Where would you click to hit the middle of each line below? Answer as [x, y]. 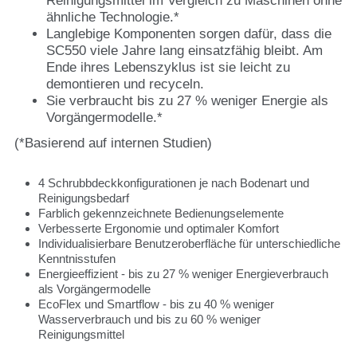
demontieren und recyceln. [125, 84]
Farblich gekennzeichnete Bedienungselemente [161, 213]
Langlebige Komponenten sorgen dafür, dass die [189, 34]
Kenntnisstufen [77, 258]
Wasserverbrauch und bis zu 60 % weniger [149, 319]
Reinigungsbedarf [84, 198]
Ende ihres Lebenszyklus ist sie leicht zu [168, 67]
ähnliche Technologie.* [113, 17]
